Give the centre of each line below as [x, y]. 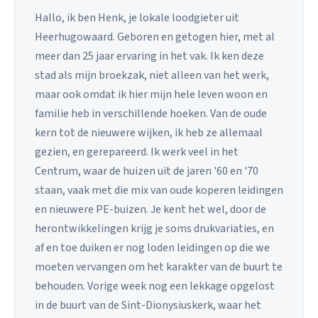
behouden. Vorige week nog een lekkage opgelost [155, 286]
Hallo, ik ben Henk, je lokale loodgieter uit [137, 18]
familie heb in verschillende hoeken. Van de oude [151, 114]
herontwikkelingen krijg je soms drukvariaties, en [154, 229]
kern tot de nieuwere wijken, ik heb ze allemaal [149, 133]
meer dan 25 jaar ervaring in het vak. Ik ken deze [149, 56]
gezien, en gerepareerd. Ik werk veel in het [137, 152]
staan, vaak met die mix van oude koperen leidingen [159, 191]
